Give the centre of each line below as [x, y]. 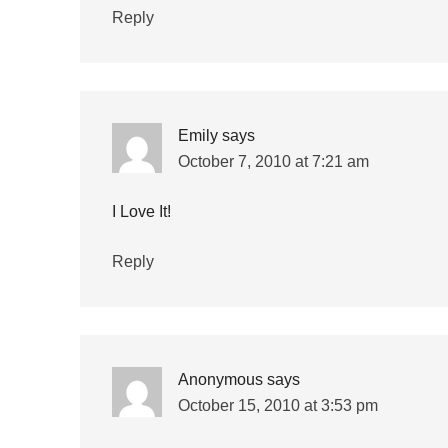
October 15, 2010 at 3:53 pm [277, 405]
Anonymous [220, 379]
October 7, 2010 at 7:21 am [273, 161]
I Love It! [141, 211]
